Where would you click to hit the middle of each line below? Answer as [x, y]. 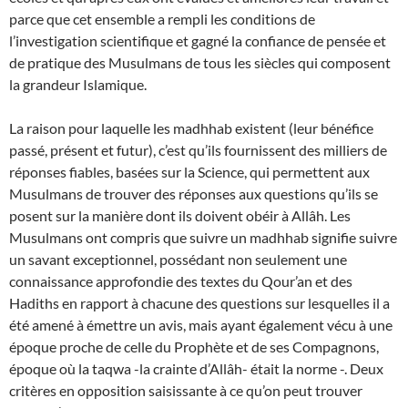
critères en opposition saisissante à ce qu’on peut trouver [186, 390]
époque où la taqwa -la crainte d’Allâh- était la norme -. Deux [196, 368]
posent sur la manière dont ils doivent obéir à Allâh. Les [180, 215]
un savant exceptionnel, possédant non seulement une [178, 259]
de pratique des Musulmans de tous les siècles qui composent [200, 62]
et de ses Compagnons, [306, 347]
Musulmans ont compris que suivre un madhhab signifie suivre [203, 237]
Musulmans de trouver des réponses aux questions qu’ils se [194, 194]
